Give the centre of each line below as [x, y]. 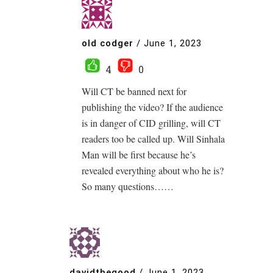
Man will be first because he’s [139, 154]
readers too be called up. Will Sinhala [153, 138]
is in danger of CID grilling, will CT [151, 122]
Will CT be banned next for [134, 91]
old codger [108, 44]
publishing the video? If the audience [152, 107]
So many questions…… [128, 186]
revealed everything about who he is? [153, 170]
